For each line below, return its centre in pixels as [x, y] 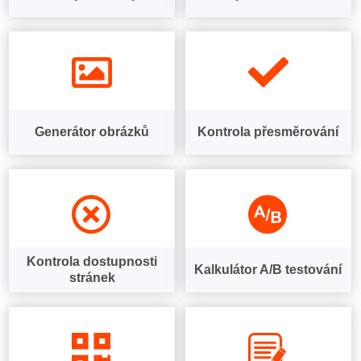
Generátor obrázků [92, 132]
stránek [92, 278]
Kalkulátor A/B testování [268, 270]
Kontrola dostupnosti [92, 261]
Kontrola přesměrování [268, 132]
